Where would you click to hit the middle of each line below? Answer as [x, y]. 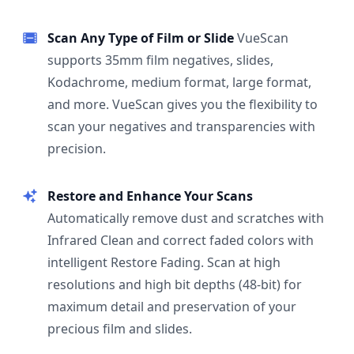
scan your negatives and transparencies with [181, 126]
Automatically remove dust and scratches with [186, 218]
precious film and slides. [120, 329]
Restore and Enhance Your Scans [150, 196]
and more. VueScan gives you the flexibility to [183, 104]
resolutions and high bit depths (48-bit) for [175, 284]
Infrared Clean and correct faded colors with [181, 240]
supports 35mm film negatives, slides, [160, 60]
